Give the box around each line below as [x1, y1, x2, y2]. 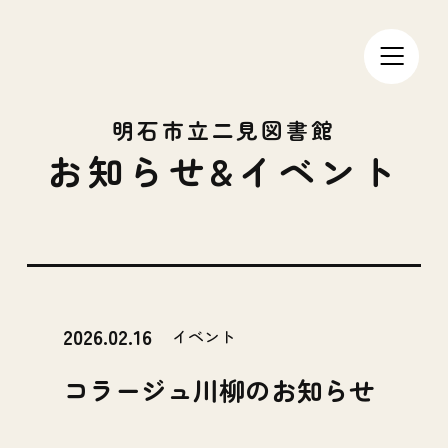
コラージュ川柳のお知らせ [62, 371, 375, 409]
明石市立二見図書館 [112, 114, 336, 146]
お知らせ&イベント [47, 144, 401, 197]
